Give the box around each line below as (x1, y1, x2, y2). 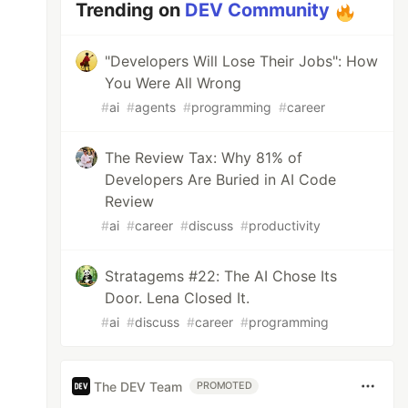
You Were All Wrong (105, 74, 242, 92)
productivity (249, 218, 321, 233)
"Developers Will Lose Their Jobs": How (105, 52, 379, 70)
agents (135, 99, 177, 115)
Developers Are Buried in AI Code (105, 170, 337, 189)
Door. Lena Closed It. (105, 289, 250, 307)
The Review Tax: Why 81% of (105, 148, 303, 167)
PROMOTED (197, 380, 252, 392)
